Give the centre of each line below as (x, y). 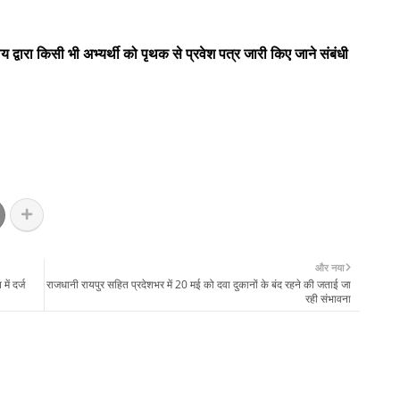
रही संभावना (328, 298)
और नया (329, 267)
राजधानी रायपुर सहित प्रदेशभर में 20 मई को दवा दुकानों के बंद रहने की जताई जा (199, 284)
